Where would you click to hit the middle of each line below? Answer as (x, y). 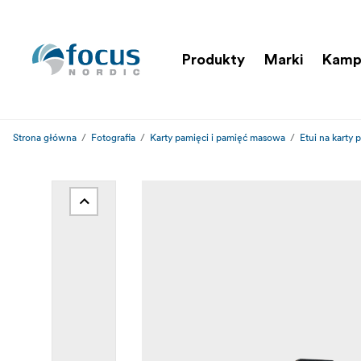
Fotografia (113, 137)
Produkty (214, 59)
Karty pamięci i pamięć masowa (218, 137)
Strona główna (45, 137)
